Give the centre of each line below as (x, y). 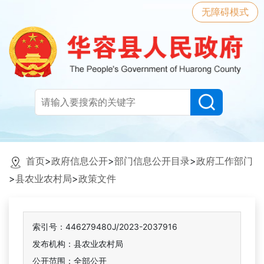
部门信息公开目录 (152, 161)
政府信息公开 (80, 161)
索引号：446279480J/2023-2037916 (105, 227)
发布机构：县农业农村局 (78, 244)
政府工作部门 (225, 161)
